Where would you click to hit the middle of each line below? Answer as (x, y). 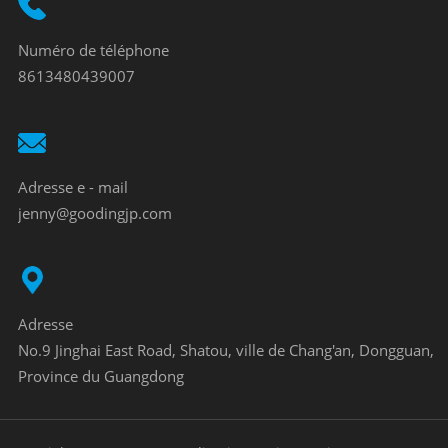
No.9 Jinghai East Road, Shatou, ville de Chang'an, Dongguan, (225, 350)
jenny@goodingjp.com (94, 213)
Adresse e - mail (72, 187)
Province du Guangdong (100, 376)
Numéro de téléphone (93, 50)
